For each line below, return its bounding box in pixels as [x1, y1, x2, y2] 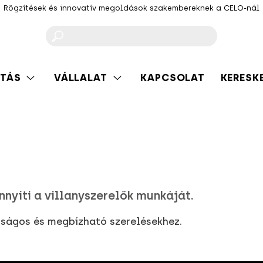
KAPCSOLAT [140, 71, 205, 83]
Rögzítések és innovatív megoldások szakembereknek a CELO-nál [4, 4, 259, 12]
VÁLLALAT [53, 71, 107, 83]
